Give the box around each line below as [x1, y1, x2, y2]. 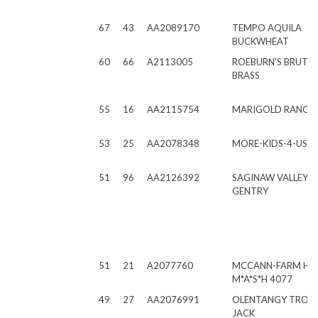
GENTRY [232, 185, 268, 197]
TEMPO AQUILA [232, 22, 302, 33]
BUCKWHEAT [232, 35, 289, 47]
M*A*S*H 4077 [232, 273, 292, 285]
